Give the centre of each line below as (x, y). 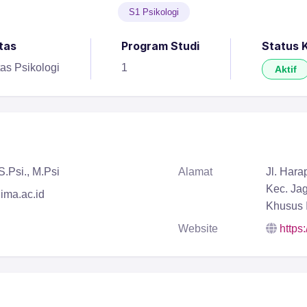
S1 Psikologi (153, 12)
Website (198, 229)
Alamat (195, 172)
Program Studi (161, 46)
